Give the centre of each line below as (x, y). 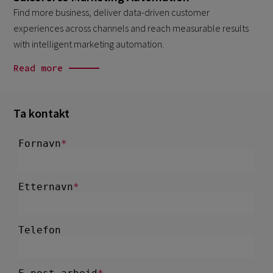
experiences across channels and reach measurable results (131, 28)
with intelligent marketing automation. (89, 44)
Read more (38, 68)
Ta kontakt (42, 113)
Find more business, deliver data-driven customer (112, 12)
